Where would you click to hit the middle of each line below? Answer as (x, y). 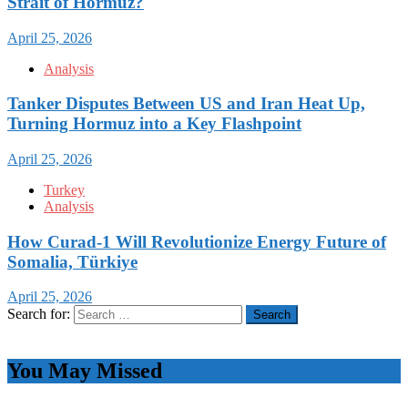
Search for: (39, 314)
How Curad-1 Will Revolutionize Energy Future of (197, 241)
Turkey (64, 189)
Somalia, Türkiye (72, 261)
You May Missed (85, 371)
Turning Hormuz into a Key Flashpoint (154, 124)
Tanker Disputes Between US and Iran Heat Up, (186, 104)
